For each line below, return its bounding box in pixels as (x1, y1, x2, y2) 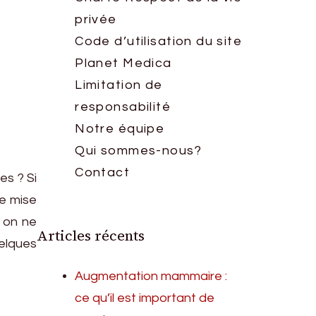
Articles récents (37, 226, 145, 245)
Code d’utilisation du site (75, 35, 243, 48)
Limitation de (75, 78, 163, 92)
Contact (75, 166, 130, 179)
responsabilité (75, 100, 171, 114)
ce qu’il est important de (75, 291, 215, 305)
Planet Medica (75, 56, 172, 70)
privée (75, 13, 117, 26)
